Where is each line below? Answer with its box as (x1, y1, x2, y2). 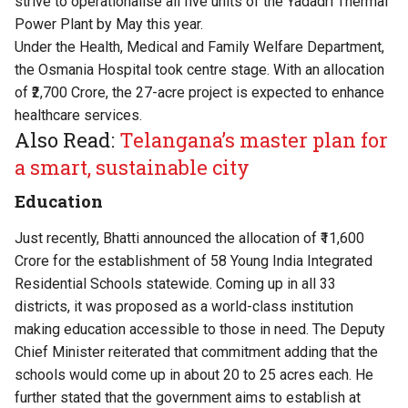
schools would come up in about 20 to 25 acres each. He (15, 366, 373, 384)
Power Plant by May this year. (15, 15, 207, 34)
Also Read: (15, 127, 119, 154)
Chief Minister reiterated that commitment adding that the (15, 343, 378, 362)
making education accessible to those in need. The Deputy (15, 321, 385, 339)
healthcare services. (15, 107, 146, 125)
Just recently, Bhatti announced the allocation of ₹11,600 (15, 229, 364, 248)
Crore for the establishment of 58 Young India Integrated (15, 252, 372, 270)
